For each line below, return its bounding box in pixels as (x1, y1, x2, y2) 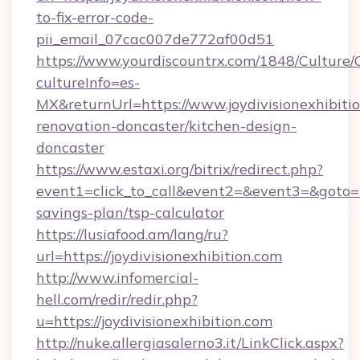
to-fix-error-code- (36, 8, 153, 27)
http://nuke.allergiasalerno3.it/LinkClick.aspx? (36, 333, 344, 352)
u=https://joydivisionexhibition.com (36, 312, 272, 330)
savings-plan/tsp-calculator (36, 203, 224, 222)
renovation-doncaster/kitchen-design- (36, 117, 297, 135)
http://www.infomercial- (36, 268, 198, 287)
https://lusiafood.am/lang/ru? (36, 225, 228, 243)
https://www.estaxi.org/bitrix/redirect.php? (36, 160, 323, 178)
